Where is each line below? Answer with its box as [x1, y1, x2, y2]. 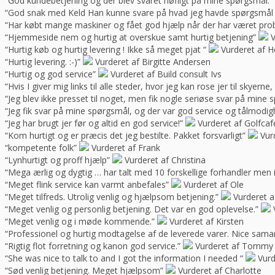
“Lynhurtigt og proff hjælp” [5, 154, 110, 166]
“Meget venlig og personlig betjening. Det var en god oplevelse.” [5, 203, 258, 215]
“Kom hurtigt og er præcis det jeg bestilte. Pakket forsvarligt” [5, 130, 246, 142]
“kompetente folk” [5, 142, 77, 154]
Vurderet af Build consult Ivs [110, 68, 222, 80]
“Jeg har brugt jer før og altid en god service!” [5, 117, 183, 130]
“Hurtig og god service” [5, 68, 96, 80]
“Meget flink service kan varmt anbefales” [5, 179, 169, 191]
